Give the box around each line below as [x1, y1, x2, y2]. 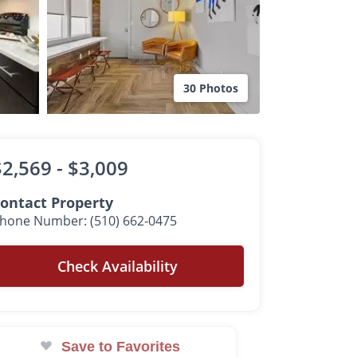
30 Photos [183, 80, 238, 96]
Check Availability [57, 257, 178, 276]
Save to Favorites [61, 339, 181, 355]
